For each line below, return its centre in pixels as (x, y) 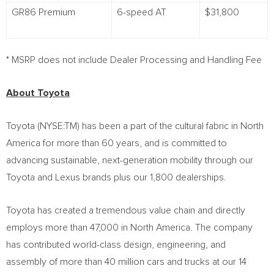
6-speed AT (142, 12)
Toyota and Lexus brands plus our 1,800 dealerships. (116, 177)
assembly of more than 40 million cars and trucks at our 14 (126, 262)
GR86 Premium (43, 12)
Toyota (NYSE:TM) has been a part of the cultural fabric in (123, 126)
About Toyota (38, 93)
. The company (221, 228)
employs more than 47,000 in (68, 228)
